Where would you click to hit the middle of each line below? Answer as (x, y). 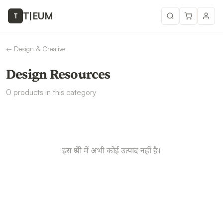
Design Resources (58, 74)
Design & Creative (40, 49)
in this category (70, 92)
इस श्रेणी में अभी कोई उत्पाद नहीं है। (111, 150)
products (28, 92)
